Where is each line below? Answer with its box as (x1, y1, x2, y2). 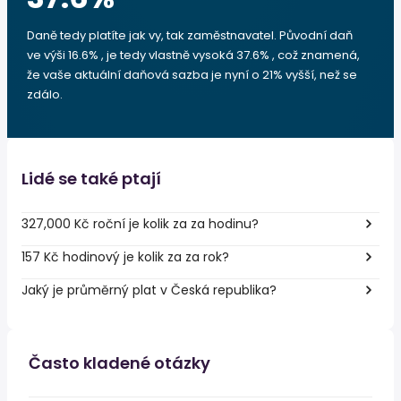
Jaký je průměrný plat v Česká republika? (21, 280, 277, 299)
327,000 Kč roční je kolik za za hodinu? (21, 214, 259, 233)
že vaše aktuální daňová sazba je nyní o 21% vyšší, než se (27, 66, 357, 83)
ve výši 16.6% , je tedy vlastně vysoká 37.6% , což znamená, (27, 47, 360, 64)
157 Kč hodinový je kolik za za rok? (21, 247, 229, 266)
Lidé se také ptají (21, 167, 161, 190)
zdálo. (27, 86, 63, 103)
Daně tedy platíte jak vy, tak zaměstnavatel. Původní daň (27, 27, 353, 44)
